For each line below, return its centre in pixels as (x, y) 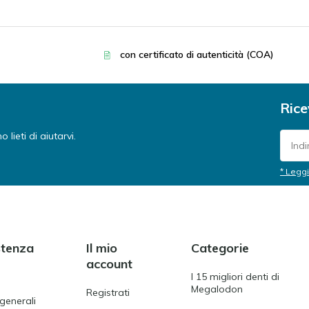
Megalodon (217, 289)
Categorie (220, 248)
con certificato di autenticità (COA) (197, 54)
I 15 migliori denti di (235, 277)
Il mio (102, 248)
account (110, 264)
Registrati (108, 292)
